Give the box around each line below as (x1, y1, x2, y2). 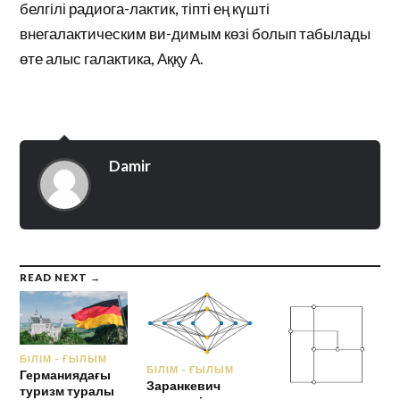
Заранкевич (146, 378, 221, 394)
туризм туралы (20, 382, 115, 398)
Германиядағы (20, 366, 112, 382)
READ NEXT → (20, 271, 102, 283)
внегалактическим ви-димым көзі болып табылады (20, 24, 371, 43)
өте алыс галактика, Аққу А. (20, 49, 204, 68)
